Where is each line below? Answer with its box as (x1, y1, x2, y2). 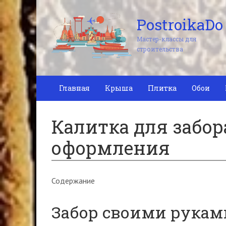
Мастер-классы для (137, 35, 196, 43)
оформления (51, 136, 170, 160)
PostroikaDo (137, 15, 223, 35)
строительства (137, 45, 183, 53)
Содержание (51, 176, 95, 186)
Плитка (148, 83, 177, 93)
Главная (59, 83, 90, 93)
